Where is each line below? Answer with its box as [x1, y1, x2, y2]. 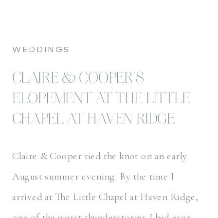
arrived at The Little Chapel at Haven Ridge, [12, 190, 199, 203]
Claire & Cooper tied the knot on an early [12, 149, 187, 163]
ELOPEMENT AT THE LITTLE [12, 92, 190, 108]
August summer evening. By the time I [12, 170, 175, 183]
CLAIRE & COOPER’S [12, 72, 144, 88]
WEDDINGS [12, 45, 71, 54]
